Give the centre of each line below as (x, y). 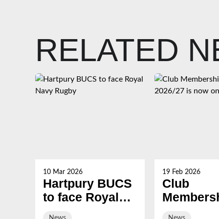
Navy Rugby (78, 211)
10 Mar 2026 (63, 172)
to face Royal (81, 197)
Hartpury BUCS (88, 184)
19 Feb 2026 (181, 172)
